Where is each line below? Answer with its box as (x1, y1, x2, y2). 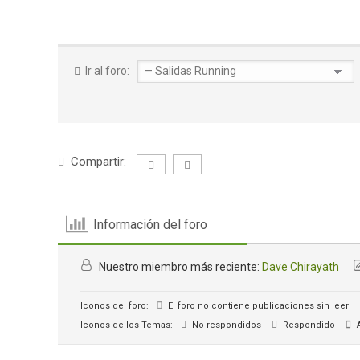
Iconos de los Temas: (80, 320, 173, 330)
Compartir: (71, 154, 126, 169)
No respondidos (190, 320, 261, 330)
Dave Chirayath (262, 260, 339, 273)
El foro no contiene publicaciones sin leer (166, 301, 349, 311)
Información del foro (93, 216, 208, 232)
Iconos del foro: (80, 301, 149, 311)
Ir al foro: (83, 64, 129, 77)
